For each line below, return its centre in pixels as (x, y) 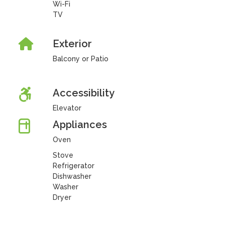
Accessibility (83, 93)
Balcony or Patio (80, 59)
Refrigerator (73, 166)
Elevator (67, 108)
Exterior (72, 44)
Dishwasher (72, 176)
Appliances (80, 125)
